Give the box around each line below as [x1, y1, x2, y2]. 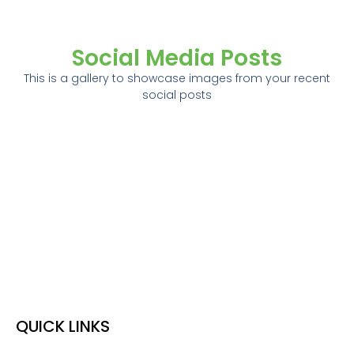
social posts [142, 86, 212, 103]
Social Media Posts [72, 42, 282, 73]
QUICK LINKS [16, 315, 110, 338]
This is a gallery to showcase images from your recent [24, 70, 330, 86]
